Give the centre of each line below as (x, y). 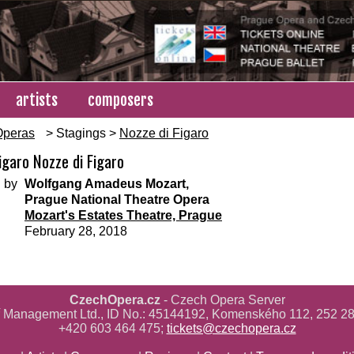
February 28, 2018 (76, 232)
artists (37, 100)
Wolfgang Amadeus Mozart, (107, 184)
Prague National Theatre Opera (117, 200)
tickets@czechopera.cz (231, 329)
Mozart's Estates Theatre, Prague (123, 216)
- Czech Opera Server (222, 300)
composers (121, 100)
